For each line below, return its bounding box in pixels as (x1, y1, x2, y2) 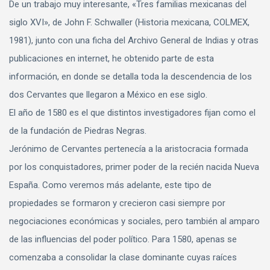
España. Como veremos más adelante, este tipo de (9, 180, 212, 191)
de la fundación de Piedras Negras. (9, 125, 146, 137)
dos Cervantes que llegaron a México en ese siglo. (9, 89, 207, 101)
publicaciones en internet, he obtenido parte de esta (9, 53, 214, 64)
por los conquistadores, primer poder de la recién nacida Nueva (9, 162, 259, 173)
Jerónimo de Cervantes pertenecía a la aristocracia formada (9, 143, 248, 155)
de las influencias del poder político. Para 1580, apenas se (9, 234, 237, 245)
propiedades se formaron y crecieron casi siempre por (9, 198, 225, 209)
